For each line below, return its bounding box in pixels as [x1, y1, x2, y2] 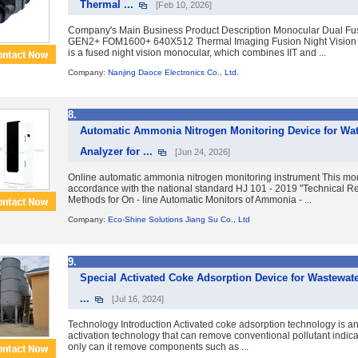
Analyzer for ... [80, 145, 153, 157]
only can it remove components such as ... [68, 341, 249, 352]
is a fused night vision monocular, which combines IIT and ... [68, 47, 326, 58]
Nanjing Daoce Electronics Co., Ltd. [108, 68, 239, 77]
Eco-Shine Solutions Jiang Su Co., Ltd [108, 215, 250, 224]
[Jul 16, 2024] [112, 294, 164, 304]
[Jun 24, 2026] [175, 147, 230, 157]
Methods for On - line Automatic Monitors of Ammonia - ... [68, 194, 312, 205]
